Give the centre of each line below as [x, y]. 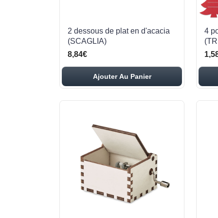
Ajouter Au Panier [122, 76]
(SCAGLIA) [87, 41]
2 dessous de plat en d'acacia [119, 31]
